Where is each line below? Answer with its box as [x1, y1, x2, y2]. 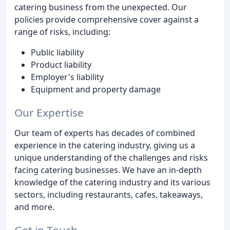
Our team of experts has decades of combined [14, 127, 195, 139]
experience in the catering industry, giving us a [14, 139, 195, 151]
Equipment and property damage [31, 83, 161, 95]
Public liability [31, 46, 84, 58]
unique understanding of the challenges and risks [14, 151, 208, 163]
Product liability [31, 59, 91, 70]
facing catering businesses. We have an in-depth [14, 164, 202, 176]
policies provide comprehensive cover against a [14, 13, 199, 25]
